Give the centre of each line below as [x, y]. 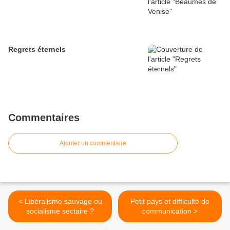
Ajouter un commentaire [93, 143]
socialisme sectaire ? [60, 211]
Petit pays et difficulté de [170, 201]
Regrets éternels [37, 49]
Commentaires [44, 117]
